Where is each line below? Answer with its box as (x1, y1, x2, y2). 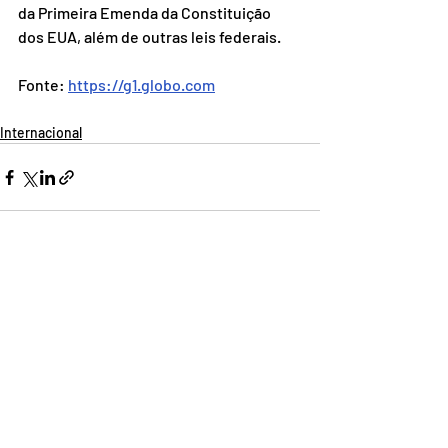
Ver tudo (268, 282, 320, 300)
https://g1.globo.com (68, 75, 215, 95)
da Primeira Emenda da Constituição (18, 3, 274, 23)
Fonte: (18, 75, 68, 95)
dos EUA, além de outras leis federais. (18, 27, 281, 47)
